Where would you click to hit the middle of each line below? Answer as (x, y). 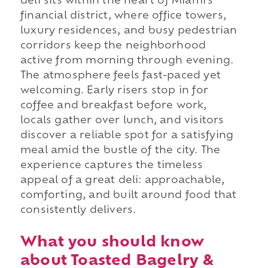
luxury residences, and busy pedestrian (129, 31)
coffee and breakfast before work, (113, 106)
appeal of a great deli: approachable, (122, 180)
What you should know (112, 243)
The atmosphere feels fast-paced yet (120, 76)
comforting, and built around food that (128, 195)
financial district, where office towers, (123, 16)
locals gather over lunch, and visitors (122, 121)
